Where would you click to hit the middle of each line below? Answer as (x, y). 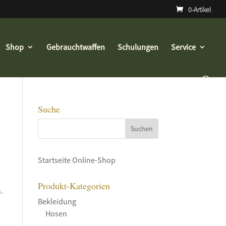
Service (183, 47)
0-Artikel (200, 9)
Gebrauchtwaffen (76, 47)
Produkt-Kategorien (74, 186)
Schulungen (138, 47)
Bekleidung (57, 201)
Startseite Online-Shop (76, 160)
